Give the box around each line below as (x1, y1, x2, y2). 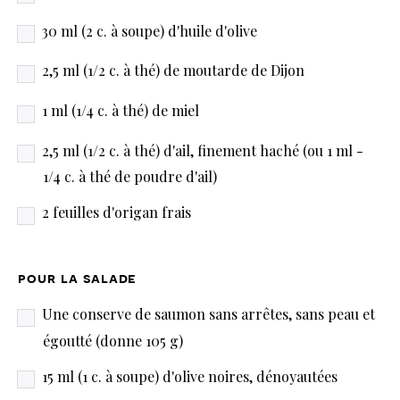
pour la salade (18, 271, 137, 286)
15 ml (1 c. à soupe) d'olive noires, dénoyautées (42, 366, 337, 386)
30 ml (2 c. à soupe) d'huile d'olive (42, 21, 257, 40)
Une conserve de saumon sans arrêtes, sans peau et (42, 304, 375, 323)
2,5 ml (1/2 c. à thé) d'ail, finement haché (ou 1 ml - (42, 140, 363, 160)
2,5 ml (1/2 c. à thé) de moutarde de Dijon (42, 61, 304, 80)
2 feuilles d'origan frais (42, 203, 191, 222)
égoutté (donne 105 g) (43, 330, 183, 350)
